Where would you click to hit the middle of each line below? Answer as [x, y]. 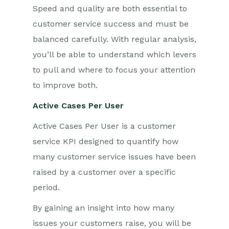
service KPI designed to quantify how [106, 141]
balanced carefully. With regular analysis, [114, 39]
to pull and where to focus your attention [114, 70]
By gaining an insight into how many [104, 208]
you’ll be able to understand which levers [114, 54]
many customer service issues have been [114, 157]
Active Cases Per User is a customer [104, 126]
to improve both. [65, 85]
